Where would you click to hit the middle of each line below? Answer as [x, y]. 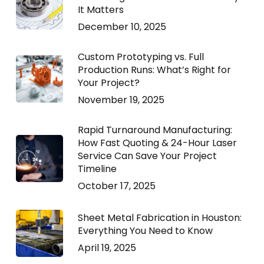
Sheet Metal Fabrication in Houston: [159, 218]
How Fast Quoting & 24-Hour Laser [157, 143]
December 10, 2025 [122, 27]
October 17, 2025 [116, 186]
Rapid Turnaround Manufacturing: [155, 130]
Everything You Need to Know [145, 231]
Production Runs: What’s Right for [154, 70]
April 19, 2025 [107, 248]
